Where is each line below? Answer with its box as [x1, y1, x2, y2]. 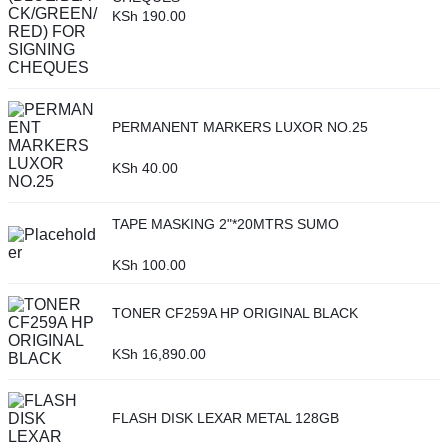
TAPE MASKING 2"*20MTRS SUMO [112, 216, 339, 232]
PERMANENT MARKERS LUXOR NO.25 [112, 118, 368, 135]
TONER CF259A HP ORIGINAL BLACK [112, 304, 358, 321]
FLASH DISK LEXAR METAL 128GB [112, 409, 339, 426]
